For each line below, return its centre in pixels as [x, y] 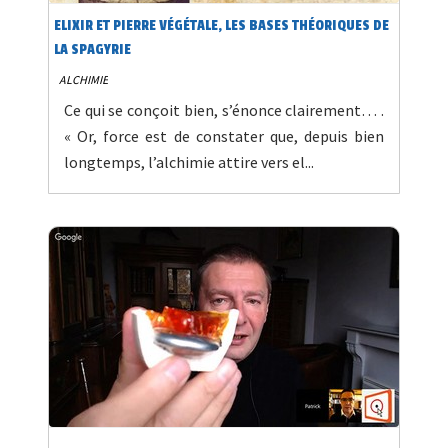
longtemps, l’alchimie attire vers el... [189, 162]
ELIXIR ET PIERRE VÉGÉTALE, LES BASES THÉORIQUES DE [221, 26]
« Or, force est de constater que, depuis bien [224, 136]
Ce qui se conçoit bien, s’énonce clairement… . [224, 110]
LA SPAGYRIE [92, 50]
